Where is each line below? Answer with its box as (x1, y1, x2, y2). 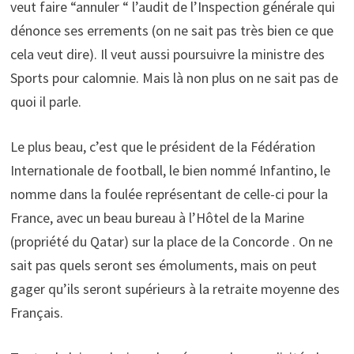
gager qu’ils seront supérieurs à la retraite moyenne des (9, 279, 340, 298)
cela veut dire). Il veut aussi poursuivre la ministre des (9, 44, 325, 63)
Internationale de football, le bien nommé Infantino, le (9, 160, 330, 179)
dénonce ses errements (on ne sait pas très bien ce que (9, 21, 333, 40)
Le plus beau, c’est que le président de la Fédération (9, 137, 315, 156)
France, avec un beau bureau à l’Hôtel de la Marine (9, 208, 304, 227)
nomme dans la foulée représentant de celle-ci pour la (9, 184, 328, 203)
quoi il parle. (9, 92, 81, 111)
